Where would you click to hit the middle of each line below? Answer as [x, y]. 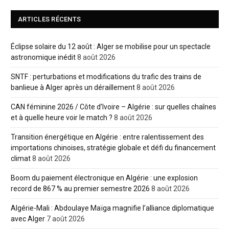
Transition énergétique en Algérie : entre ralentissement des [107, 137]
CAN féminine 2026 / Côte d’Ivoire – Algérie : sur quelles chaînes [113, 107]
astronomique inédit [43, 57]
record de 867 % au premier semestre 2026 [80, 188]
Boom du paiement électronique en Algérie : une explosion [104, 178]
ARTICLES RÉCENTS [50, 19]
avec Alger [28, 219]
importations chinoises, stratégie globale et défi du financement [113, 147]
